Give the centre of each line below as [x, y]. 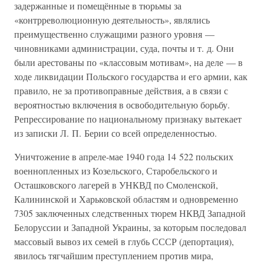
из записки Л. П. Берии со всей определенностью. [115, 133]
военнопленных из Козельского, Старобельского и [116, 171]
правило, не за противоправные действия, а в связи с [121, 90]
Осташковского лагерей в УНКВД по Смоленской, [116, 185]
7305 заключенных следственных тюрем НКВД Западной [130, 213]
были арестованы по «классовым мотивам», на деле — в [128, 62]
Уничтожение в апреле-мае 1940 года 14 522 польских [124, 156]
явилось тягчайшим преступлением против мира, [114, 255]
